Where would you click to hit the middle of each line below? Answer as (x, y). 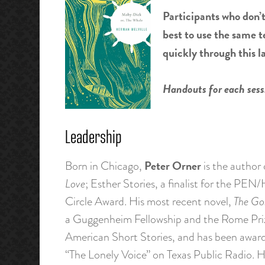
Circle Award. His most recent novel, (149, 201)
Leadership (93, 139)
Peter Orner (172, 165)
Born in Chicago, (104, 166)
